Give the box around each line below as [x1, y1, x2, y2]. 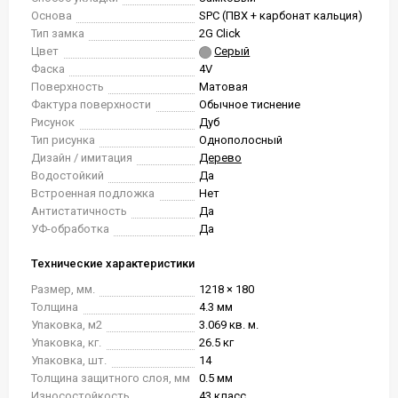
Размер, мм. [31, 283, 95, 296]
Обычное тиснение [199, 98, 300, 111]
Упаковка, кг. [31, 336, 101, 349]
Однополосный [199, 133, 283, 147]
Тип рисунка [31, 133, 95, 147]
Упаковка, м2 [31, 318, 102, 331]
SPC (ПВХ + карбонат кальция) [199, 9, 362, 22]
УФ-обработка [31, 222, 109, 235]
